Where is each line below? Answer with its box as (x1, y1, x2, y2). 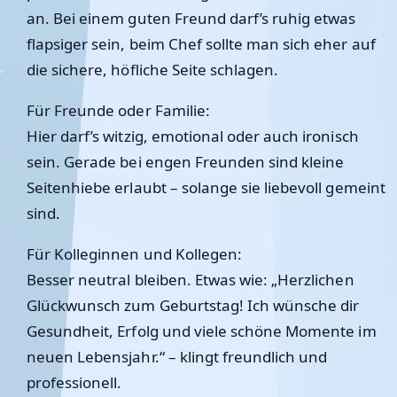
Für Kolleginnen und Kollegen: (27, 244, 242, 264)
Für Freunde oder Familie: (27, 100, 210, 121)
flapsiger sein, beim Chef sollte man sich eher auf (27, 34, 376, 54)
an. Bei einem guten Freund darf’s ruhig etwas (27, 8, 356, 28)
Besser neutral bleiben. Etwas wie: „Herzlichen (27, 269, 354, 290)
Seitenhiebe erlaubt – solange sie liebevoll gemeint (27, 177, 385, 198)
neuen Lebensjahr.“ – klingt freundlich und (27, 346, 328, 367)
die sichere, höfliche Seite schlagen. (27, 59, 279, 80)
